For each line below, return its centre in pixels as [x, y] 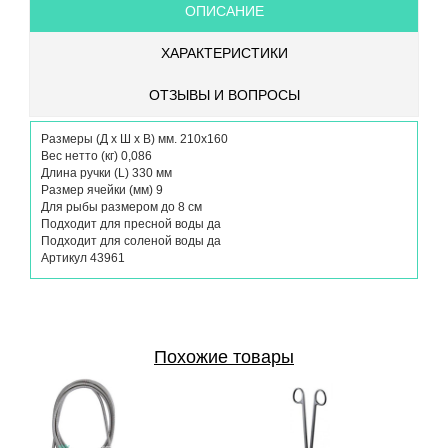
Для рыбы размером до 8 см [121, 207]
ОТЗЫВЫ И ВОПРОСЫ [224, 95]
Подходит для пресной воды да [131, 224]
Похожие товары [224, 357]
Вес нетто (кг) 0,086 [96, 156]
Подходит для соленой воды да [131, 241]
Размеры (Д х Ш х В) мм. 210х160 [134, 139]
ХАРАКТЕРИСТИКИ [224, 53]
